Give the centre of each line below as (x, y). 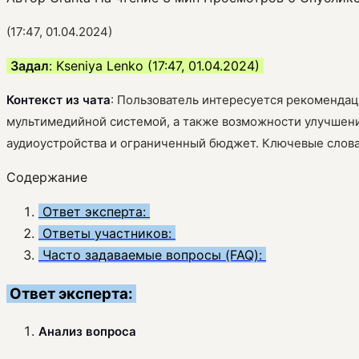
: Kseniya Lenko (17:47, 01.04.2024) (156, 65)
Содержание (47, 177)
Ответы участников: (107, 233)
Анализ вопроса (87, 332)
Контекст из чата (58, 99)
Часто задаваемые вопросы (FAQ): (152, 254)
